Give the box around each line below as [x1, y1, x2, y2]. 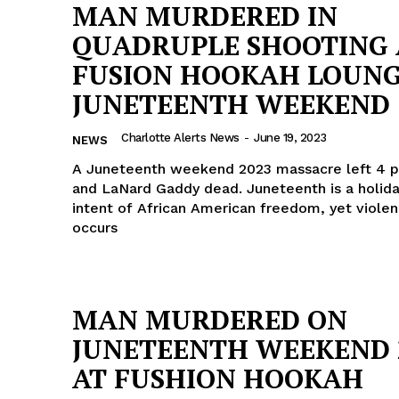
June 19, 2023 [254, 130, 327, 144]
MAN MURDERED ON [72, 302, 347, 338]
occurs [72, 218, 118, 236]
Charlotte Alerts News [121, 130, 240, 144]
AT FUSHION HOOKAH [72, 361, 363, 397]
